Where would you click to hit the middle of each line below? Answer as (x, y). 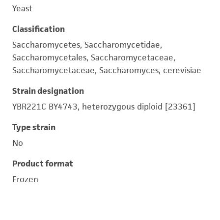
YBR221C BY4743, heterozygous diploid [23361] (104, 107)
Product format (43, 164)
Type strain (34, 127)
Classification (39, 29)
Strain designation (48, 91)
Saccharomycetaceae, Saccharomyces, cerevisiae (107, 70)
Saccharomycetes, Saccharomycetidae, (87, 45)
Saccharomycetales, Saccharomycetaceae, (94, 57)
